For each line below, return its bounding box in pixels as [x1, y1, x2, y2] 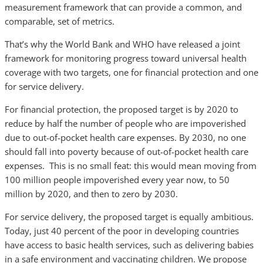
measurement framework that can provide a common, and [5, 1, 242, 13]
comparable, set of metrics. [5, 15, 114, 27]
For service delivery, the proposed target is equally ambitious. [5, 211, 256, 222]
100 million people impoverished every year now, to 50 [5, 174, 230, 186]
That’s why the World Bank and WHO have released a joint [5, 38, 240, 50]
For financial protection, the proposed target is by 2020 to [5, 103, 238, 115]
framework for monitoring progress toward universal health [5, 52, 247, 64]
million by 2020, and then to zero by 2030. [5, 188, 178, 200]
